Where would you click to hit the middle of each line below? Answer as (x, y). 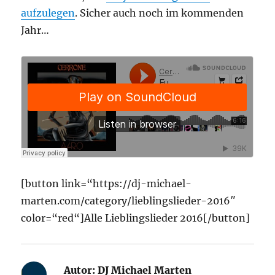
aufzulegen (48, 13)
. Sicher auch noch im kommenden (160, 13)
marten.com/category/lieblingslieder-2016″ (129, 201)
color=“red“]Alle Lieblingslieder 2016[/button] (136, 218)
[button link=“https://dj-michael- (107, 184)
